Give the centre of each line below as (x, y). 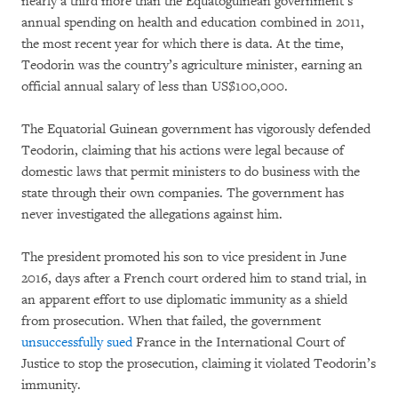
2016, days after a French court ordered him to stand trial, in (194, 278)
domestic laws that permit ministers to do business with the (191, 171)
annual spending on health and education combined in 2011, (193, 22)
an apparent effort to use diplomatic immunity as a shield (184, 299)
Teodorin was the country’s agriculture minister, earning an (192, 65)
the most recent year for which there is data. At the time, (183, 44)
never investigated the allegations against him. (152, 214)
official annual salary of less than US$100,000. (155, 86)
